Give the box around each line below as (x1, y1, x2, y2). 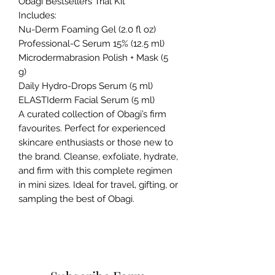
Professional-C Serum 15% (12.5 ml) (18, 37, 165, 49)
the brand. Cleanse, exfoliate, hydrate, (18, 150, 178, 162)
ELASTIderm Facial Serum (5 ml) (18, 94, 155, 106)
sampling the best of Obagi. (18, 193, 134, 204)
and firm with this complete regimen (18, 165, 172, 176)
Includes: (18, 9, 56, 21)
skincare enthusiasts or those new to (18, 136, 173, 148)
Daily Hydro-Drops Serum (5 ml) (18, 80, 153, 91)
